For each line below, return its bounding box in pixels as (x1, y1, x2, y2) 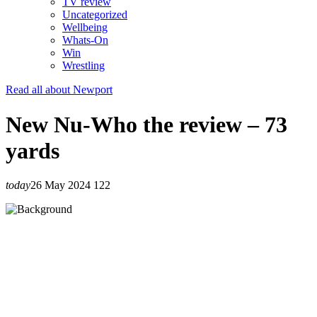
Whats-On (62, 34, 108, 47)
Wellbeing (62, 21, 108, 34)
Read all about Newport (6, 83, 113, 96)
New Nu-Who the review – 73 (6, 111, 287, 137)
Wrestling (62, 59, 105, 72)
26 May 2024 (30, 179, 91, 192)
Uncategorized (62, 8, 127, 21)
